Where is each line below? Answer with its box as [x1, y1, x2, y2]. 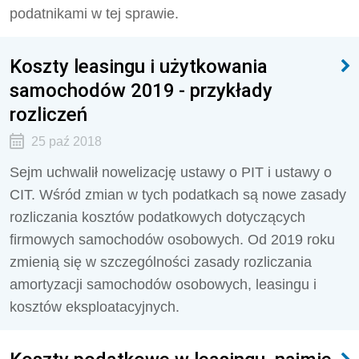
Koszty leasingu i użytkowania [10, 54, 268, 78]
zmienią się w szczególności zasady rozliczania [10, 254, 312, 270]
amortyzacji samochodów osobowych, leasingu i [10, 276, 317, 292]
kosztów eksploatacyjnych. [10, 299, 179, 315]
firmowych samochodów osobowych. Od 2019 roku [10, 232, 335, 248]
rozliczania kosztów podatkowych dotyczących [10, 209, 305, 225]
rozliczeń [10, 103, 87, 126]
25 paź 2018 [30, 135, 102, 148]
